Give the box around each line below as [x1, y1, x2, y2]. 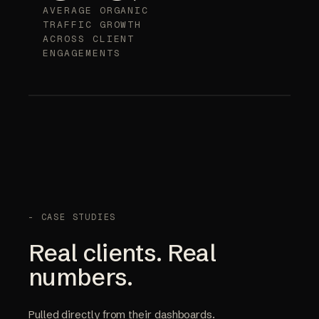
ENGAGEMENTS [43, 47, 121, 60]
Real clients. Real [28, 238, 216, 268]
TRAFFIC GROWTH [43, 19, 142, 31]
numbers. [28, 262, 133, 293]
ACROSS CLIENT [43, 33, 135, 46]
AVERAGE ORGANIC [43, 4, 150, 17]
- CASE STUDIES [28, 211, 117, 224]
